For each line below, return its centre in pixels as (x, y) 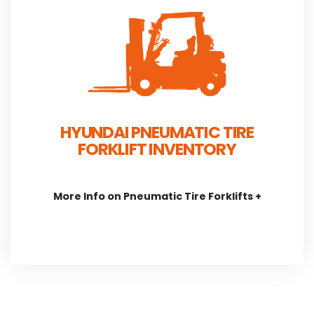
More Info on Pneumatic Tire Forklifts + (157, 197)
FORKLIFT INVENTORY (157, 149)
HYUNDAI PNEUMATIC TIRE (157, 132)
